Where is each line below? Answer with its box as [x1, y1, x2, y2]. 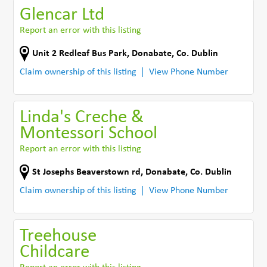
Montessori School [20, 124, 158, 143]
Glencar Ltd [20, 5, 105, 24]
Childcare [20, 243, 90, 262]
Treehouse [20, 226, 97, 246]
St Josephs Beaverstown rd [32, 167, 141, 177]
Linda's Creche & [20, 108, 144, 127]
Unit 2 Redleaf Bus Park [32, 48, 128, 58]
